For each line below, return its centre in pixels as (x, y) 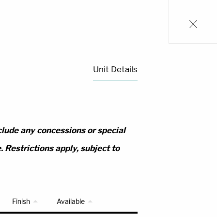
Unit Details (116, 69)
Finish (21, 201)
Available (70, 201)
